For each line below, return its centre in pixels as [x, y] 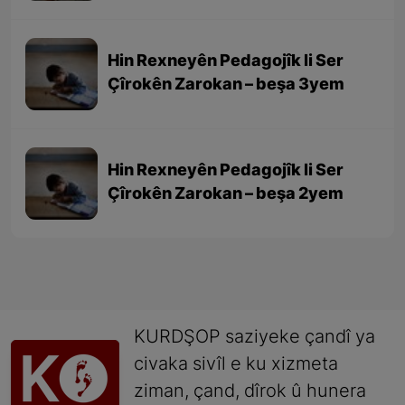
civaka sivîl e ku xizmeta [236, 365]
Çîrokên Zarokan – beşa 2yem [226, 194]
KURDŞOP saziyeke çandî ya [254, 338]
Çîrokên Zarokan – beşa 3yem [226, 85]
